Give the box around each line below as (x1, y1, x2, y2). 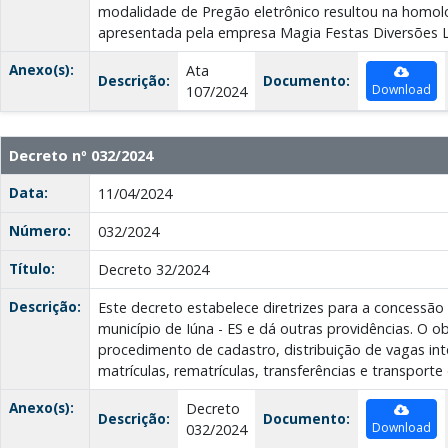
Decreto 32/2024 (98, 260, 209, 280)
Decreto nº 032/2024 (9, 146, 153, 166)
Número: (9, 221, 71, 241)
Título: (9, 259, 55, 279)
